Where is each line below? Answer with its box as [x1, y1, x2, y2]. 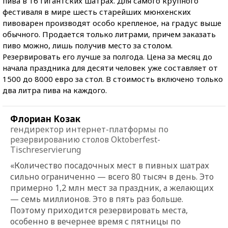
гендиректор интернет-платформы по [10, 123, 168, 135]
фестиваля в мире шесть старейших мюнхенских [3, 6, 191, 17]
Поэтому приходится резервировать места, [10, 204, 188, 216]
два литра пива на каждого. [3, 84, 107, 95]
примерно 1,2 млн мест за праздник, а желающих [10, 182, 214, 193]
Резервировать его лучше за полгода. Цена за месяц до [3, 51, 212, 62]
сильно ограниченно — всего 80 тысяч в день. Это [10, 170, 214, 182]
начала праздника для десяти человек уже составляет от [3, 62, 218, 73]
